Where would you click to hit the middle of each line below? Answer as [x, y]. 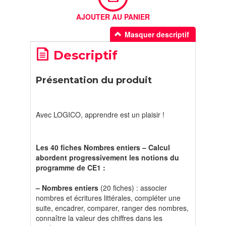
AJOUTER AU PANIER [113, 17]
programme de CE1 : [71, 168]
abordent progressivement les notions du [107, 158]
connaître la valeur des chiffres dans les [99, 218]
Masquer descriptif [157, 35]
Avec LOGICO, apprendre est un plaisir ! [100, 115]
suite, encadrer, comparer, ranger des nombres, [112, 208]
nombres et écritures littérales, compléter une [108, 198]
